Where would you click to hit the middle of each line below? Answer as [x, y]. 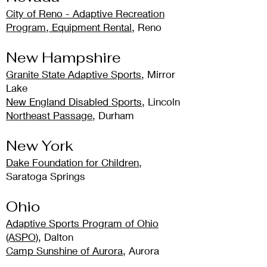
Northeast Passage [49, 116]
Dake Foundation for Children [72, 163]
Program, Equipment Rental [69, 27]
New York [40, 146]
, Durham [113, 116]
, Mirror [158, 74]
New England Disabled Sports [74, 102]
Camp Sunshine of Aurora [64, 251]
